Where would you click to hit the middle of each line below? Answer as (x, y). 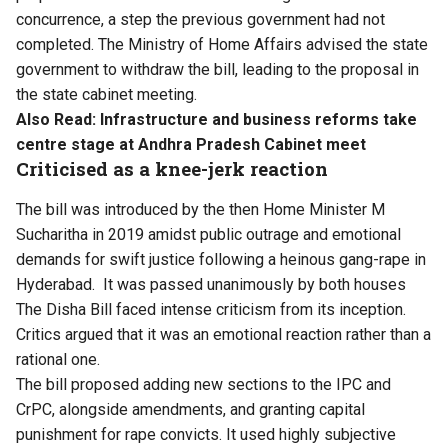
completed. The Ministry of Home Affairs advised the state (222, 45)
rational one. (58, 360)
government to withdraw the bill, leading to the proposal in (217, 70)
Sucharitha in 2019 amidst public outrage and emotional (208, 235)
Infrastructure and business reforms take (256, 120)
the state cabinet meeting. (106, 95)
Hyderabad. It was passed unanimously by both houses (211, 285)
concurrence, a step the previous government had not (200, 20)
